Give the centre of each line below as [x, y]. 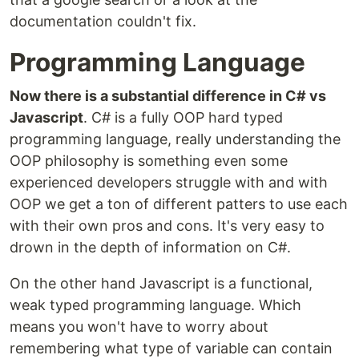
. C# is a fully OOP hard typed [183, 118]
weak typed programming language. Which [155, 305]
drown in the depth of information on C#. [150, 248]
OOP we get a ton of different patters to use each [179, 204]
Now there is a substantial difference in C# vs [168, 96]
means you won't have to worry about [139, 327]
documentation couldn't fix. [103, 22]
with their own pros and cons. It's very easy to [167, 226]
